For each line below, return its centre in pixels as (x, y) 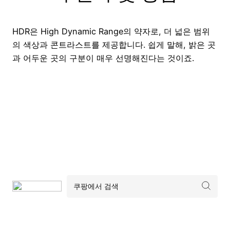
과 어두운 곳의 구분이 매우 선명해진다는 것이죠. (103, 58)
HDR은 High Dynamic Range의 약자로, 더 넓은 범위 (111, 32)
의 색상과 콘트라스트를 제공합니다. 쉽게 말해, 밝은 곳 (114, 45)
